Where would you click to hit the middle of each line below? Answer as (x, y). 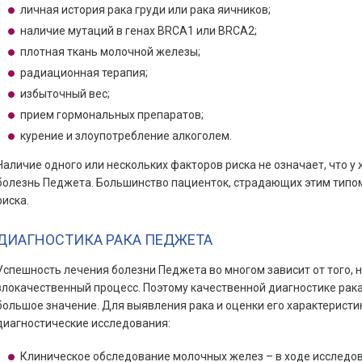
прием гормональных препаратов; (112, 115)
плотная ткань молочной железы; (110, 52)
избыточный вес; (65, 94)
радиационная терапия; (84, 73)
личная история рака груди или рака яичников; (145, 10)
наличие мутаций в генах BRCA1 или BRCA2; (138, 31)
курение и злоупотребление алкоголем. (126, 136)
